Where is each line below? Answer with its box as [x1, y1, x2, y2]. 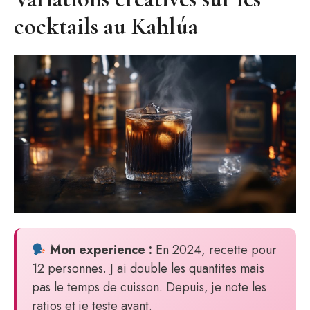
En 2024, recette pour [152, 241, 277, 259]
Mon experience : [46, 241, 152, 259]
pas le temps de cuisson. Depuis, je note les [32, 278, 266, 296]
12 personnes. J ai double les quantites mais [32, 259, 264, 277]
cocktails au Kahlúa [14, 12, 198, 41]
